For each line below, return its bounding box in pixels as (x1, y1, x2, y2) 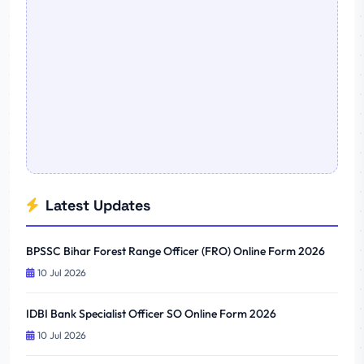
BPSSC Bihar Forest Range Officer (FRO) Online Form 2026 (26, 244, 325, 258)
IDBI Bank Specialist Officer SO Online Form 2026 (26, 306, 276, 321)
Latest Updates (45, 196, 150, 214)
